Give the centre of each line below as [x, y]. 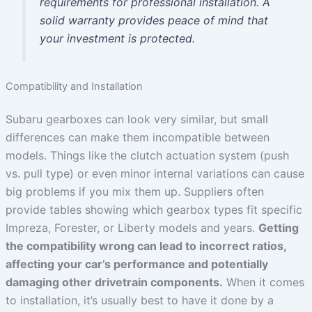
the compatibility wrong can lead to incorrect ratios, [146, 246]
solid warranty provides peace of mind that [154, 21]
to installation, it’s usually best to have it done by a [139, 301]
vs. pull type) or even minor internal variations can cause [155, 174]
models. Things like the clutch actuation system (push [147, 156]
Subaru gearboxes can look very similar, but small [136, 119]
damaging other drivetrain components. [114, 282]
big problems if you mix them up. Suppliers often [134, 192]
